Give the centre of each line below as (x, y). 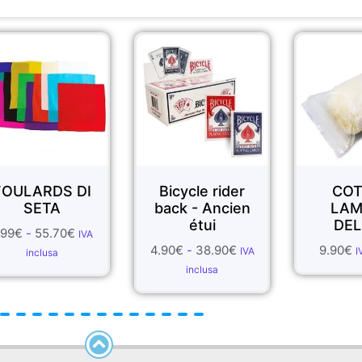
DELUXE (263, 238)
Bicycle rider (103, 204)
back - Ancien (103, 221)
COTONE (263, 204)
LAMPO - (263, 221)
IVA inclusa (281, 263)
